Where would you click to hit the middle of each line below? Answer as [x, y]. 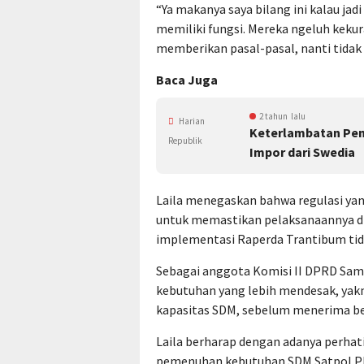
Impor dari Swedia [302, 152]
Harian [191, 121]
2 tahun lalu [282, 116]
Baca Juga [187, 80]
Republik [185, 141]
